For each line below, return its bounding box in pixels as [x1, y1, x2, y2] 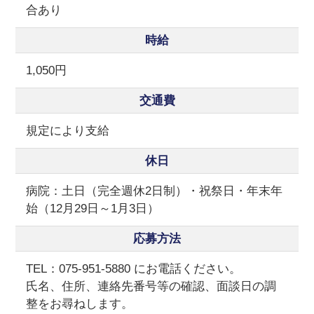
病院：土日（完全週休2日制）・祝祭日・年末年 [26, 184, 283, 198]
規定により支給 [26, 123, 110, 137]
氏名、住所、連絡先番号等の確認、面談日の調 [26, 279, 277, 293]
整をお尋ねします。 [26, 296, 134, 310]
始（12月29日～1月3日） [26, 201, 160, 215]
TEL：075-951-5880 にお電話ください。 [26, 261, 242, 275]
